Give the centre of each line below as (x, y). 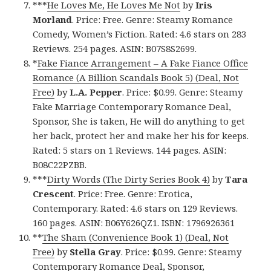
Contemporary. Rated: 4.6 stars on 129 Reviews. (135, 208)
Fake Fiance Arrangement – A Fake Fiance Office (143, 63)
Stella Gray (96, 252)
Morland (53, 20)
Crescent (54, 194)
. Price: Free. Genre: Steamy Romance (153, 20)
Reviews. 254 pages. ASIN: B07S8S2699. (115, 49)
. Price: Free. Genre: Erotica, (133, 194)
